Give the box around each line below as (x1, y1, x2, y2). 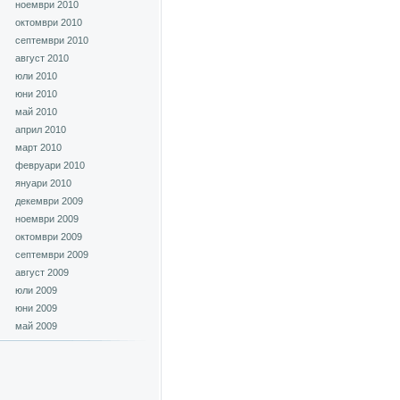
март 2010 (15, 142, 62, 153)
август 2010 (15, 53, 69, 63)
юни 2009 (15, 303, 57, 313)
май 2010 (15, 106, 57, 117)
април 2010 (15, 124, 66, 135)
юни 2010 (15, 88, 57, 99)
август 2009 (15, 267, 69, 278)
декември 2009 (15, 196, 83, 206)
